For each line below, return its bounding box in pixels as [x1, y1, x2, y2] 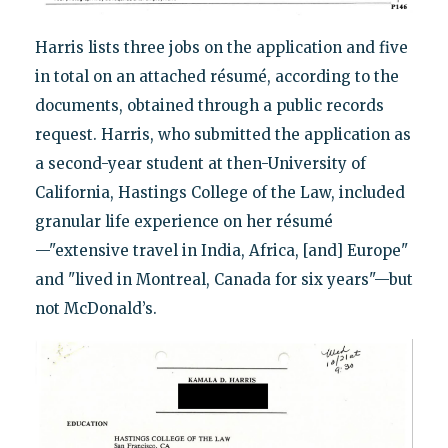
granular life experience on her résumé [34, 212, 333, 232]
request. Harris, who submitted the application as [34, 125, 411, 145]
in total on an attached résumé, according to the [34, 67, 399, 87]
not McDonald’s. [34, 299, 157, 319]
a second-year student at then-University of [34, 154, 366, 174]
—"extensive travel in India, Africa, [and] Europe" [34, 241, 408, 261]
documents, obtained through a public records [34, 96, 384, 116]
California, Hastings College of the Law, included [34, 183, 405, 203]
